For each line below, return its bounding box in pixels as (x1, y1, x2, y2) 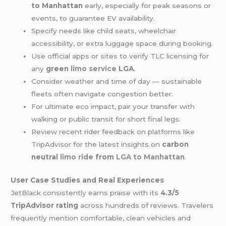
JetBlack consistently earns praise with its (11, 188, 161, 197)
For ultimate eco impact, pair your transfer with (31, 102, 195, 111)
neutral (31, 153, 61, 161)
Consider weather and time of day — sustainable (31, 77, 202, 86)
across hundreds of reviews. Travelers (78, 201, 214, 209)
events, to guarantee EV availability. (31, 14, 155, 23)
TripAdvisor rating (11, 201, 79, 209)
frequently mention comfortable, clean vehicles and (11, 213, 191, 222)
